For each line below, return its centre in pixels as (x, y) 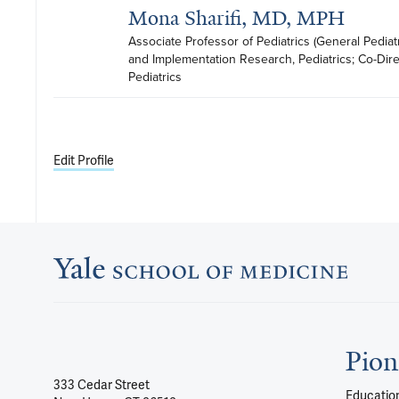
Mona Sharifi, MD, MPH (236, 18)
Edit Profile (84, 160)
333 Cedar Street (102, 385)
